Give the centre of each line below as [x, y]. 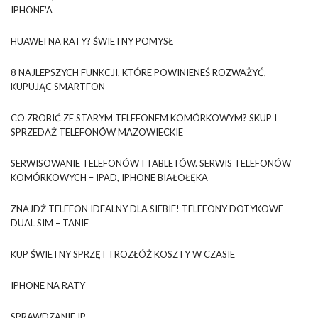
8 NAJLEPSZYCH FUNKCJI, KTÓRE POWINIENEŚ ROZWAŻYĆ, [138, 72]
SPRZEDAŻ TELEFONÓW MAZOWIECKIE [97, 132]
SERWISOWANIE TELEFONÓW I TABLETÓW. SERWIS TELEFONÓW [151, 163]
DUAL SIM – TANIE [50, 223]
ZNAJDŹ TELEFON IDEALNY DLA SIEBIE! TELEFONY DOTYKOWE [147, 208]
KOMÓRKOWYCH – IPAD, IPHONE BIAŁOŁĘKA [109, 177]
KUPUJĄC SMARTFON [58, 86]
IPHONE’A [32, 10]
